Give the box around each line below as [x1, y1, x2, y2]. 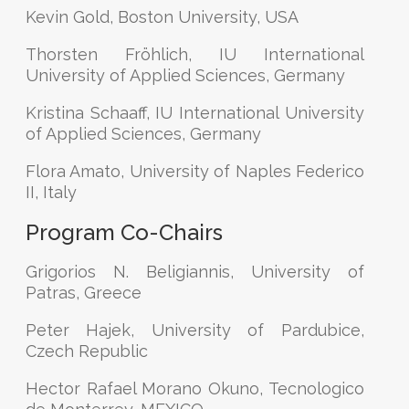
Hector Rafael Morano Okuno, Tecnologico [26, 379, 364, 398]
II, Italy [26, 183, 77, 202]
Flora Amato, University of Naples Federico [26, 162, 364, 181]
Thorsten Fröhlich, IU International [26, 45, 364, 64]
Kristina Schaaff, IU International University [26, 103, 364, 122]
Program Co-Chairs [26, 219, 223, 246]
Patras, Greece [26, 283, 142, 302]
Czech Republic [26, 341, 148, 361]
